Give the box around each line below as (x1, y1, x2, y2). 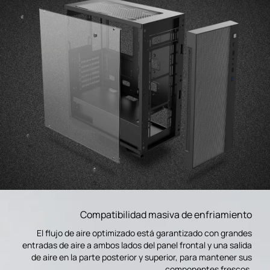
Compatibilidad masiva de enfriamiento (80, 208, 252, 222)
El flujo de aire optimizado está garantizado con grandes (37, 227, 252, 239)
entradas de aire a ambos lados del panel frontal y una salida (22, 239, 252, 251)
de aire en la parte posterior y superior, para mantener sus (31, 251, 252, 263)
